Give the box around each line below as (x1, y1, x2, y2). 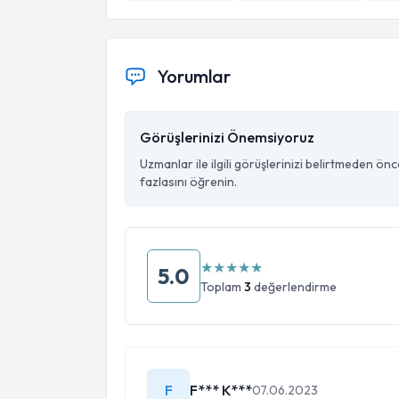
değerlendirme (251, 279, 337, 295)
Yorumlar (157, 65, 231, 87)
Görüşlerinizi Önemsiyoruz (140, 128, 314, 146)
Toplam (200, 279, 244, 295)
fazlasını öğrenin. (140, 174, 237, 190)
